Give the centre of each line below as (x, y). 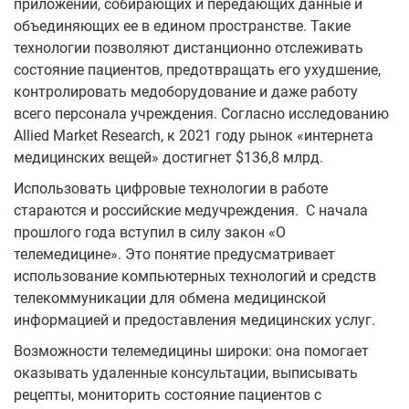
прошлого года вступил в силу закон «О (150, 232)
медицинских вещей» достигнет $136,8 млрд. (168, 157)
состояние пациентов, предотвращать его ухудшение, (197, 69)
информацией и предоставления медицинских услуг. (194, 320)
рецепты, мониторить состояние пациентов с (168, 394)
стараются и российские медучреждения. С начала (191, 210)
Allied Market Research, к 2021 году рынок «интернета (194, 135)
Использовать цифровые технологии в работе (171, 188)
